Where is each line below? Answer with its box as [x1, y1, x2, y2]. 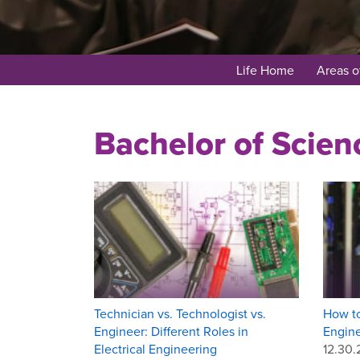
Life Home [235, 61, 294, 79]
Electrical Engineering [94, 339, 217, 358]
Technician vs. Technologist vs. [94, 304, 266, 322]
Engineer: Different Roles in [94, 321, 248, 340]
